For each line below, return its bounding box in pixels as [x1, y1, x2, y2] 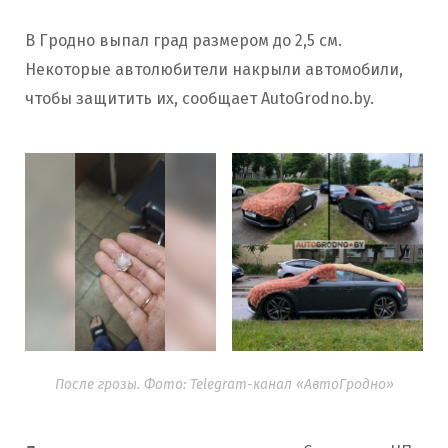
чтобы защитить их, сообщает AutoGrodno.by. [25, 88, 374, 108]
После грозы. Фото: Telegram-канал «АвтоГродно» [54, 375, 394, 393]
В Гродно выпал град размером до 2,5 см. [25, 30, 342, 50]
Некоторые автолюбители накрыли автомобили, [25, 59, 403, 79]
